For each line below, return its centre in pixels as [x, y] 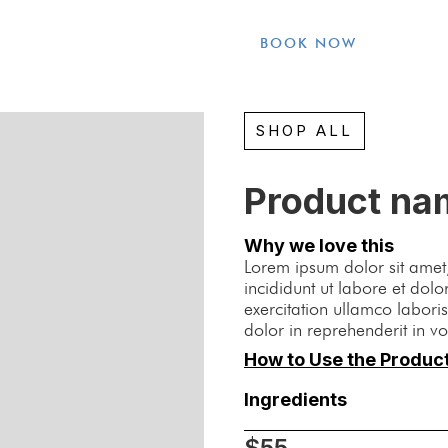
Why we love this [319, 245]
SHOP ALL [304, 130]
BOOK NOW [308, 42]
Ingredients [295, 399]
